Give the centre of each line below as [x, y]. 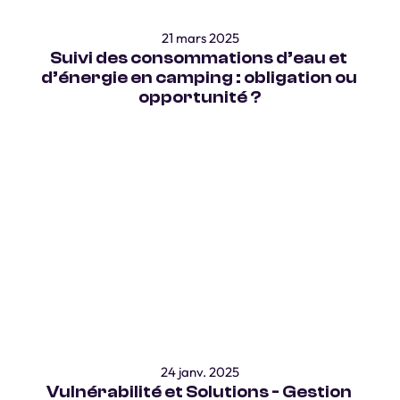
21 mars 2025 [200, 38]
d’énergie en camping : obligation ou [199, 78]
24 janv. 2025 [200, 372]
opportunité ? [200, 97]
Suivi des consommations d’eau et [199, 58]
